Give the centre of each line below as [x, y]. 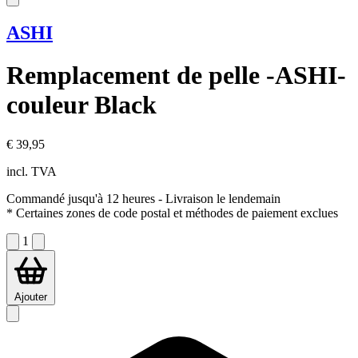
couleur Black [82, 105]
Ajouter [31, 296]
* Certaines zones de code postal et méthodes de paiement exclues [172, 213]
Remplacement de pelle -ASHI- [176, 76]
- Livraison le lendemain [218, 198]
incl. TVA [32, 171]
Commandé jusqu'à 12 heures [81, 198]
